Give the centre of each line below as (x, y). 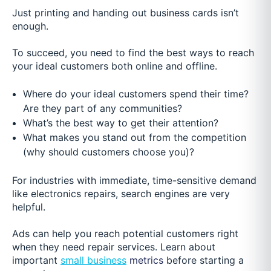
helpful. (29, 207)
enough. (30, 26)
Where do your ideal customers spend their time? (135, 93)
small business (93, 260)
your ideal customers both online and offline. (115, 66)
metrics (145, 260)
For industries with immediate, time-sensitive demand (134, 180)
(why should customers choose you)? (108, 152)
